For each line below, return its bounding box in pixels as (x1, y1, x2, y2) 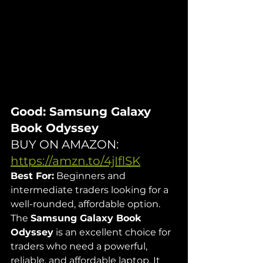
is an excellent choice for (53, 227, 173, 238)
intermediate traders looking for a (11, 184, 171, 196)
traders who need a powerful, (11, 241, 150, 252)
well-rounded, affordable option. (11, 198, 160, 210)
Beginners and (54, 170, 128, 182)
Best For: (11, 170, 54, 182)
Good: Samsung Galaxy (11, 104, 154, 119)
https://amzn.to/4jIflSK (11, 154, 140, 168)
